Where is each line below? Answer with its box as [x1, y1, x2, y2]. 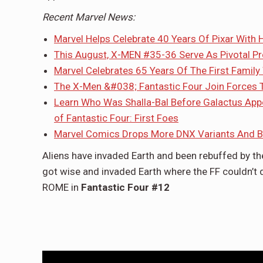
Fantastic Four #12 [81, 181, 170, 193]
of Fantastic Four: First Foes [54, 112, 178, 124]
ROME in [42, 181, 81, 193]
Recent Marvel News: [42, 11, 135, 23]
